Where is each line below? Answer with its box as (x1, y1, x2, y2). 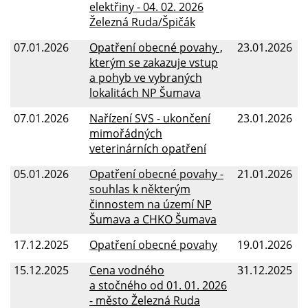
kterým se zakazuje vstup (89, 54, 218, 70)
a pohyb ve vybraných (89, 69, 202, 85)
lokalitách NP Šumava (89, 85, 201, 100)
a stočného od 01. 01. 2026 (89, 277, 227, 293)
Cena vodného (89, 262, 164, 278)
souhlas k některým (89, 181, 190, 197)
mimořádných (89, 125, 162, 141)
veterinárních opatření (89, 140, 206, 156)
